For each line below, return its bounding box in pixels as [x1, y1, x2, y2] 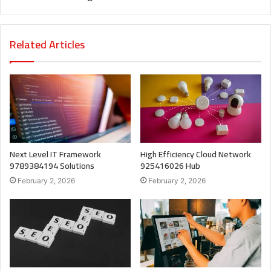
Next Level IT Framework [10, 146, 101, 162]
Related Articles [10, 34, 85, 55]
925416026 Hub [140, 157, 200, 174]
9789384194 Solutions [10, 157, 94, 174]
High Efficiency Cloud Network [140, 146, 251, 162]
